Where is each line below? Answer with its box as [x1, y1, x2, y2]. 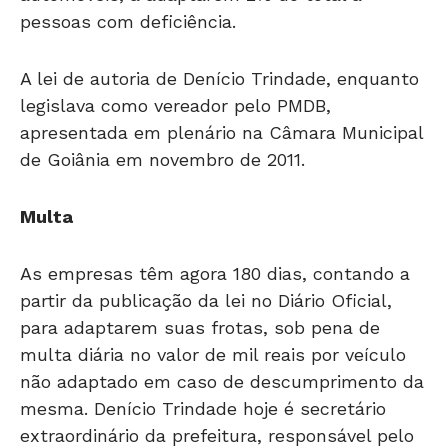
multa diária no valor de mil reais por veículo [20, 312, 406, 334]
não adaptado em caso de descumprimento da [20, 339, 424, 361]
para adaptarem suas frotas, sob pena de [20, 285, 380, 307]
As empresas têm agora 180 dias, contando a [20, 231, 410, 253]
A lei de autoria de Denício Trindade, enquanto [20, 36, 419, 58]
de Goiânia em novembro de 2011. [20, 117, 305, 139]
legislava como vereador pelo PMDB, [20, 63, 331, 85]
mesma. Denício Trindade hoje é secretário [20, 366, 386, 388]
